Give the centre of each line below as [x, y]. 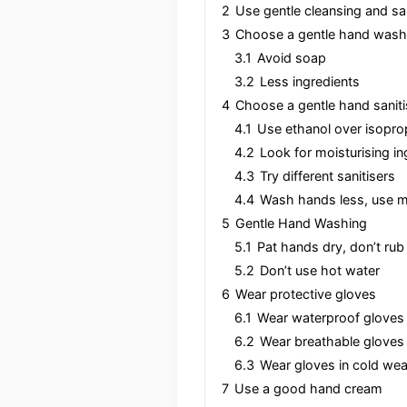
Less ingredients [309, 81]
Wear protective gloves [305, 294]
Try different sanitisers [327, 176]
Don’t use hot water [319, 270]
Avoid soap [291, 58]
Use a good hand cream [308, 388]
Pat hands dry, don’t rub [330, 247]
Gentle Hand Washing [301, 223]
